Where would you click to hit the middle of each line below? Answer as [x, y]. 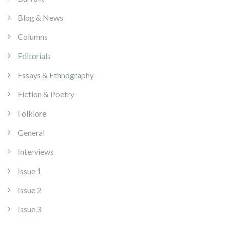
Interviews [36, 152]
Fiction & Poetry [46, 94]
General [31, 132]
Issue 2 [30, 190]
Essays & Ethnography [56, 75]
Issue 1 [30, 171]
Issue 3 [30, 209]
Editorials [34, 56]
